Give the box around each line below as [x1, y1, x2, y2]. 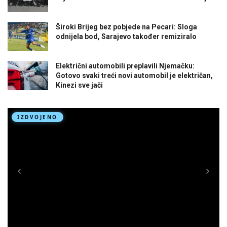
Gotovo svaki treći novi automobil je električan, [56, 71, 213, 80]
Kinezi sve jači [56, 81, 103, 90]
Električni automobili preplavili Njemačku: [56, 62, 195, 70]
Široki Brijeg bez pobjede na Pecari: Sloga [56, 23, 197, 31]
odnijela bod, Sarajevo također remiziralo [56, 32, 197, 41]
